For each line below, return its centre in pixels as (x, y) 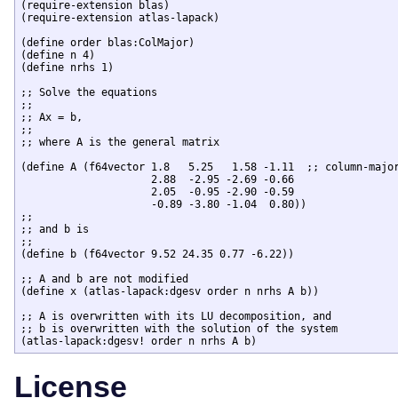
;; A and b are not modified (104, 279)
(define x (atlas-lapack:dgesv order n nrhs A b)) (170, 291)
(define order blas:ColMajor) (107, 42)
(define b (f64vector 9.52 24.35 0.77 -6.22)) (157, 254)
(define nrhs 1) (67, 67)
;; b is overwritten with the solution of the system (179, 328)
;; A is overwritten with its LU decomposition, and (179, 316)
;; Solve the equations (89, 92)
